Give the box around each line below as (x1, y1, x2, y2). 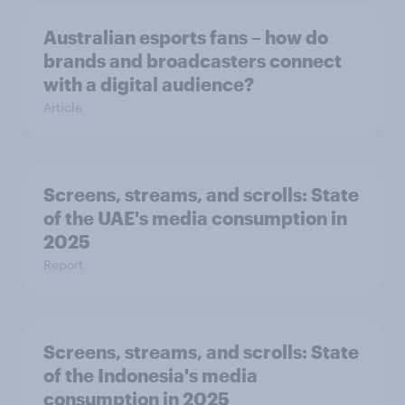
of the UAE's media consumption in (43, 207, 347, 230)
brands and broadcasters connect (43, 50, 342, 72)
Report (43, 257, 83, 273)
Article (43, 99, 82, 116)
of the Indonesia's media (43, 364, 258, 387)
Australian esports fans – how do (43, 26, 328, 49)
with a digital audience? (43, 73, 254, 96)
